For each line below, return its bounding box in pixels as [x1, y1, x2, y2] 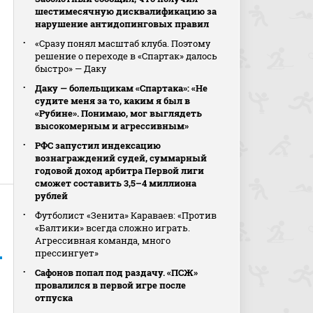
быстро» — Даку [35, 62, 107, 75]
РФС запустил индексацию [35, 139, 161, 152]
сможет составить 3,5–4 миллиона [35, 177, 197, 189]
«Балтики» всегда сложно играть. [35, 221, 191, 234]
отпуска [35, 291, 73, 304]
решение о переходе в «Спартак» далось [35, 50, 218, 62]
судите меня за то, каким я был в [35, 94, 191, 107]
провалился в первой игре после [35, 279, 187, 291]
